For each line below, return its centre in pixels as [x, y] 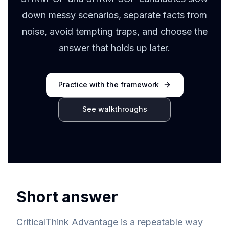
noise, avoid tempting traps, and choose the [114, 31]
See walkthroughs [114, 109]
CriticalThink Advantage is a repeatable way [110, 222]
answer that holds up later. [114, 48]
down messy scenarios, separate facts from [114, 15]
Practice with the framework [108, 85]
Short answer [67, 197]
